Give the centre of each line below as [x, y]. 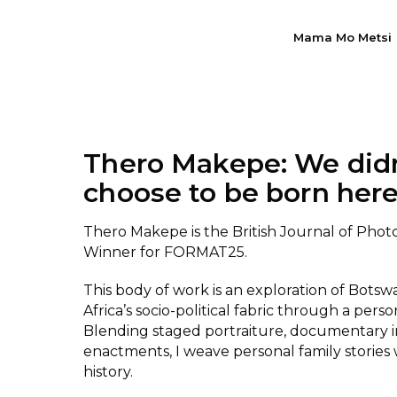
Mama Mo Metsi [343, 38]
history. [109, 371]
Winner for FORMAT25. [166, 252]
